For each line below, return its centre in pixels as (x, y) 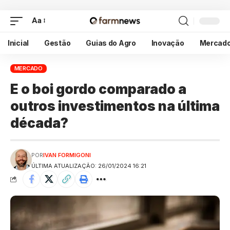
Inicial (18, 43)
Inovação (168, 43)
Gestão (57, 43)
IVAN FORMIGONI (67, 155)
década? (39, 123)
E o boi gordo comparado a (98, 89)
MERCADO (28, 68)
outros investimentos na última (115, 106)
